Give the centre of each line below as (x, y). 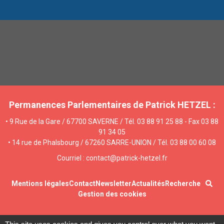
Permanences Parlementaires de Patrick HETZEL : (112, 105)
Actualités (148, 184)
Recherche (183, 184)
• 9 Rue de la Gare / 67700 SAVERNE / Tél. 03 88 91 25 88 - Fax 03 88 (112, 122)
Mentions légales (40, 184)
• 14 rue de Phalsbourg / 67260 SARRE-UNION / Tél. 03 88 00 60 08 (112, 143)
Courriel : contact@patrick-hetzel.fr (112, 158)
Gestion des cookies (112, 194)
